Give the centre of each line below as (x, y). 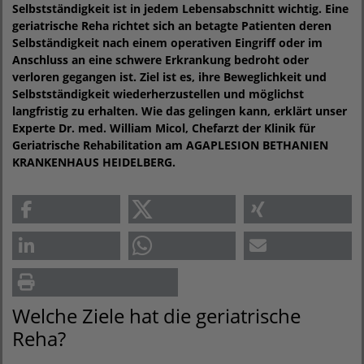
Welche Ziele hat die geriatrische (156, 316)
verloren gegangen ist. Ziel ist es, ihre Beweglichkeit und (169, 77)
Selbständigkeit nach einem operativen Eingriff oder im (167, 43)
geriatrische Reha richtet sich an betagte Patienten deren (172, 26)
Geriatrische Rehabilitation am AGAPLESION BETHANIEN (170, 145)
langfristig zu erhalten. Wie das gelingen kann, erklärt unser (180, 111)
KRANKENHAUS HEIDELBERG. (94, 162)
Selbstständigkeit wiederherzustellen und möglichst (158, 94)
